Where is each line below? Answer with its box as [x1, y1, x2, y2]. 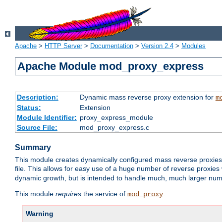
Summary [15, 143, 51, 152]
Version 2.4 [141, 42, 173, 50]
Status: [16, 104, 41, 112]
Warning [26, 210, 54, 218]
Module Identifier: [16, 113, 77, 122]
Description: [16, 93, 58, 102]
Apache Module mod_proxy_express [17, 60, 204, 73]
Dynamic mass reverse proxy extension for [79, 93, 216, 102]
